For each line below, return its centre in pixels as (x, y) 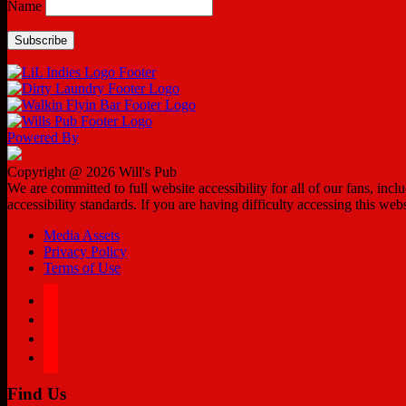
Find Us (37, 394)
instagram (70, 336)
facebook (69, 298)
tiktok (59, 355)
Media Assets (82, 236)
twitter (61, 317)
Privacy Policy (85, 252)
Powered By (43, 138)
